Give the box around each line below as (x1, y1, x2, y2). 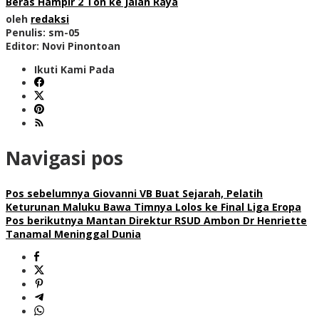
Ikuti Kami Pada (34, 62, 115, 76)
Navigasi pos (6, 145, 123, 172)
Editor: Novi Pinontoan (6, 38, 120, 53)
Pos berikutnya (6, 213, 83, 227)
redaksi (31, 11, 69, 26)
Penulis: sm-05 (6, 25, 80, 39)
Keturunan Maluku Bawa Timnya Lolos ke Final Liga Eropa (6, 199, 301, 214)
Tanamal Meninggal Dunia (6, 226, 141, 241)
